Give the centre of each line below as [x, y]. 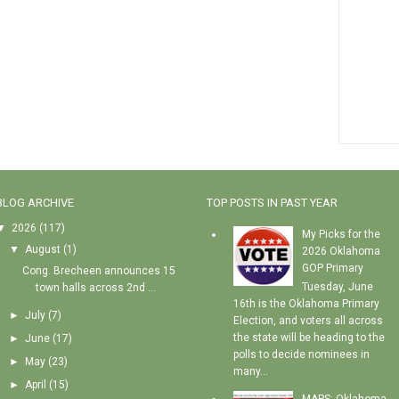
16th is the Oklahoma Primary [306, 304]
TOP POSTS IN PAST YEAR [272, 203]
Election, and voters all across [308, 321]
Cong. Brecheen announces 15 [99, 271]
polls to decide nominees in [301, 355]
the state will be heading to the [309, 338]
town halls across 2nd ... [96, 288]
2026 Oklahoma [341, 252]
